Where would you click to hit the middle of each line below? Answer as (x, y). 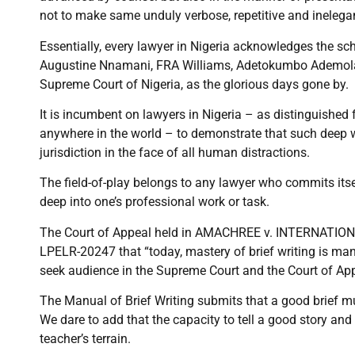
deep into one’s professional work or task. (155, 202)
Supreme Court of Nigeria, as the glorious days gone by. (194, 84)
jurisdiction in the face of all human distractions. (175, 152)
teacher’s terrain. (85, 339)
